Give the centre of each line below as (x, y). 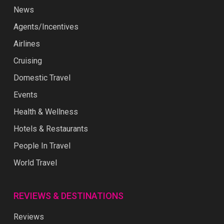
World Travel (35, 163)
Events (25, 95)
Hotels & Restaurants (50, 129)
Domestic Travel (42, 78)
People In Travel (42, 146)
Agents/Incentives (46, 27)
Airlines (26, 44)
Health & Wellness (45, 112)
